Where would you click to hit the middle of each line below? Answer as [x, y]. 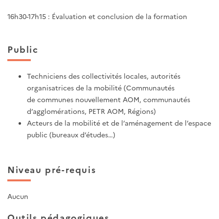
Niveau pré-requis [52, 169]
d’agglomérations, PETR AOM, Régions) [91, 111]
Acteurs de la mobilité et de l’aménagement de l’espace [119, 122]
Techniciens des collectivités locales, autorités [104, 76]
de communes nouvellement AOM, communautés [109, 99]
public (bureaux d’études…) [71, 134]
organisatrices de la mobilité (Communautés [101, 87]
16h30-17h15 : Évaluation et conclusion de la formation [97, 16]
